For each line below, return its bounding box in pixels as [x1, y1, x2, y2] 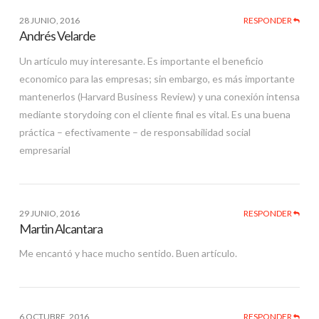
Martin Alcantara [19, 220, 103, 236]
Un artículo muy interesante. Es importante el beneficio [19, 54, 263, 67]
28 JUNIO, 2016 [19, 14, 80, 26]
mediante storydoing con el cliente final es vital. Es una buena [19, 108, 291, 120]
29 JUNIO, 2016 [19, 207, 80, 219]
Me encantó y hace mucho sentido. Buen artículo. [19, 247, 237, 260]
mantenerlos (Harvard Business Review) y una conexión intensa [19, 90, 300, 103]
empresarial [19, 143, 70, 156]
